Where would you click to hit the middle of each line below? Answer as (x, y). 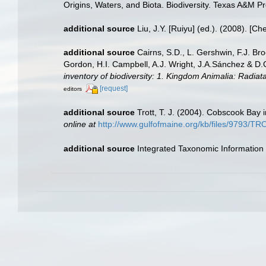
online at (80, 124)
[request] (114, 89)
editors (73, 89)
